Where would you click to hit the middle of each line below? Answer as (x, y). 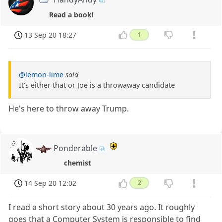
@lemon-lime (41, 74)
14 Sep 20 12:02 (51, 183)
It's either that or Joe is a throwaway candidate (97, 85)
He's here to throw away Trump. (69, 108)
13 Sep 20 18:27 (51, 35)
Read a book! (72, 14)
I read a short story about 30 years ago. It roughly (102, 207)
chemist (78, 163)
